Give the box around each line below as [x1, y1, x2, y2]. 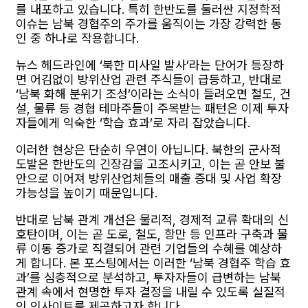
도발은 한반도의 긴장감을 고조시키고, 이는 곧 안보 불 [16, 156, 285, 171]
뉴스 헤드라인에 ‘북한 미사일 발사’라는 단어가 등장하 [16, 57, 284, 72]
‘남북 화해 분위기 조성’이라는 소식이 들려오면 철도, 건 [16, 86, 291, 101]
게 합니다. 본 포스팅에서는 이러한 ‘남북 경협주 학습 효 [16, 255, 291, 270]
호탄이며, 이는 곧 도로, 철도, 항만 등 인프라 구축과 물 [16, 226, 288, 241]
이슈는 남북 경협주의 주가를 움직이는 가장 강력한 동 [16, 16, 282, 31]
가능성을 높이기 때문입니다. [16, 185, 157, 200]
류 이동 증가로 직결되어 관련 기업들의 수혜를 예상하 [16, 241, 282, 256]
